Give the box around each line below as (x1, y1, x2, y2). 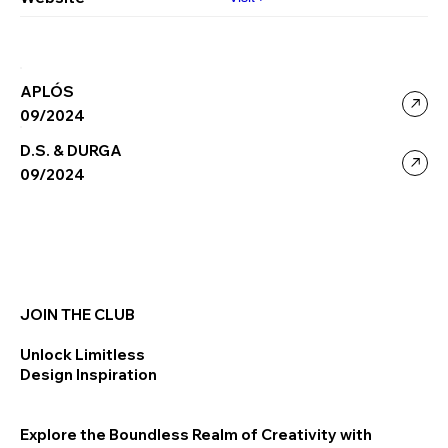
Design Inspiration (20, 365, 160, 384)
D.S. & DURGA (20, 141, 123, 160)
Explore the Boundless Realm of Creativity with (20, 425, 372, 444)
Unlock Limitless (20, 345, 145, 364)
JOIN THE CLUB (20, 305, 135, 324)
